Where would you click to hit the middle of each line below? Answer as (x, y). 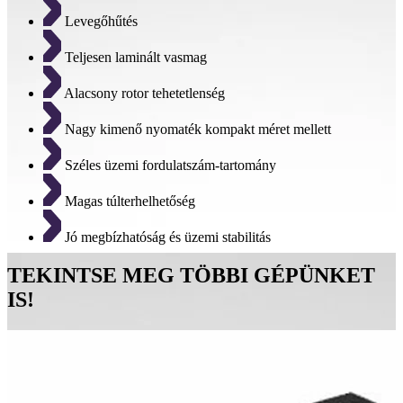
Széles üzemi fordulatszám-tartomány (169, 166)
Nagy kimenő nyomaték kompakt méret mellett (196, 130)
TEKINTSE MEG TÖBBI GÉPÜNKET (191, 276)
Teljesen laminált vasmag (134, 58)
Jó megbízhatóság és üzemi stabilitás (166, 237)
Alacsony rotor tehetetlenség (143, 94)
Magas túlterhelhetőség (128, 201)
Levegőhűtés (99, 22)
